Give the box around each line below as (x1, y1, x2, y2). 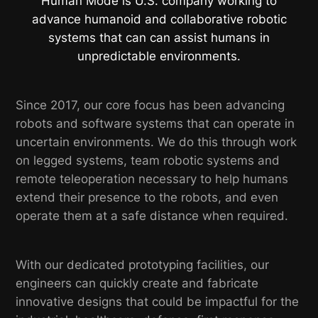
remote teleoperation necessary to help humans (16, 172, 289, 187)
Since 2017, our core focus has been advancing (16, 98, 285, 113)
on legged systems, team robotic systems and (16, 153, 280, 168)
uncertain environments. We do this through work (16, 135, 297, 150)
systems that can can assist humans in (48, 31, 270, 45)
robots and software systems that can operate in (16, 116, 295, 131)
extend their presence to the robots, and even (16, 190, 279, 205)
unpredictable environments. (77, 49, 241, 64)
